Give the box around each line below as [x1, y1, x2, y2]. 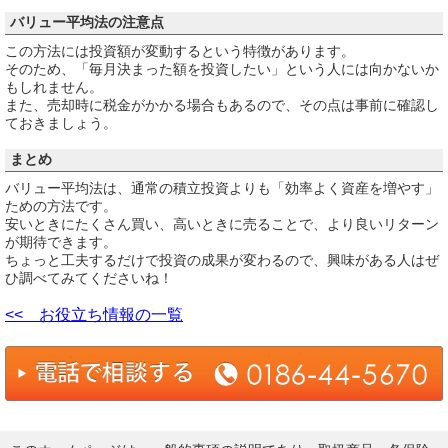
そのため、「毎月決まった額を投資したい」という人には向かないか [5, 60, 439, 77]
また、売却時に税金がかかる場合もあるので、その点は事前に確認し [5, 96, 439, 113]
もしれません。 [5, 78, 103, 95]
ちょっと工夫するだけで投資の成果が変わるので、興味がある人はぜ [5, 252, 439, 269]
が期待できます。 [5, 234, 117, 251]
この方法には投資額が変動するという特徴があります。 [5, 42, 355, 59]
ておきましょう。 [5, 114, 117, 131]
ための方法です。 [5, 198, 117, 215]
